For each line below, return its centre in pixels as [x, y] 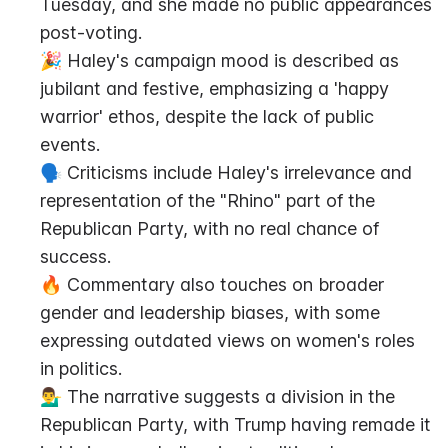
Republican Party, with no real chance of [209, 228]
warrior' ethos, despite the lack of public [207, 116]
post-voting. [91, 32]
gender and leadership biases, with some [210, 312]
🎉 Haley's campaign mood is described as [219, 60]
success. [75, 256]
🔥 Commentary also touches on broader [212, 284]
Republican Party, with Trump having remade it [235, 424]
